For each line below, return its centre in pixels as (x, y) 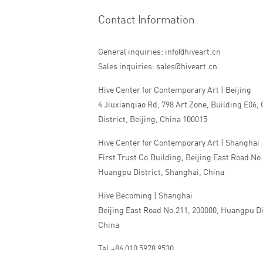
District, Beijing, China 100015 (153, 120)
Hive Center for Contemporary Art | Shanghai (179, 144)
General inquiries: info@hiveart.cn (159, 53)
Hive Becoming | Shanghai (146, 196)
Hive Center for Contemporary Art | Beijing (175, 91)
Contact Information (146, 21)
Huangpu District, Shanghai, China (161, 173)
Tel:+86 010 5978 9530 (136, 249)
